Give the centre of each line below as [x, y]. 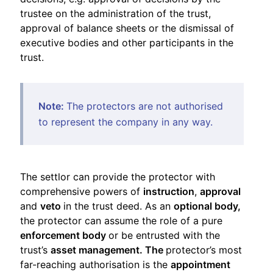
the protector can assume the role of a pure [121, 220]
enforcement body [64, 235]
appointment [200, 264]
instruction [169, 191]
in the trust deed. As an [119, 206]
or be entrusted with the [164, 235]
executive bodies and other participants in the [127, 42]
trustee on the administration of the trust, [115, 13]
